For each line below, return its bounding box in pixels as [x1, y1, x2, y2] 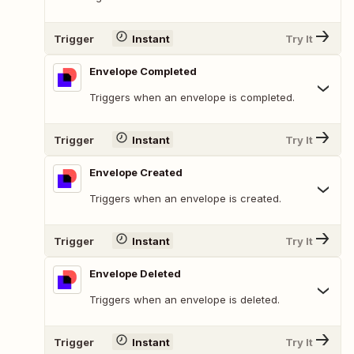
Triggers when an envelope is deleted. [89, 293, 280, 307]
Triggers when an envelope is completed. [89, 91, 295, 104]
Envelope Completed [89, 65, 197, 78]
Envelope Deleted [89, 267, 181, 281]
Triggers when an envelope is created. [89, 192, 281, 205]
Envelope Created [89, 166, 183, 179]
